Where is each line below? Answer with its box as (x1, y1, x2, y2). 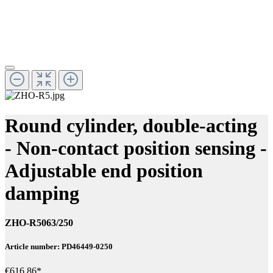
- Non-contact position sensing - (5, 136, 267, 159)
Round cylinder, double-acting (5, 114, 257, 136)
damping (5, 182, 79, 204)
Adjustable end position (5, 159, 203, 182)
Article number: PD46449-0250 (5, 242, 113, 252)
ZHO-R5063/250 (5, 218, 73, 229)
